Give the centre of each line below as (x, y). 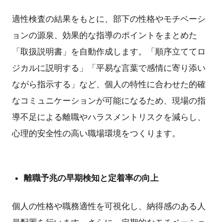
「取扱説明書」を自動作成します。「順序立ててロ (109, 52)
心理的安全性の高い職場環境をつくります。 (96, 134)
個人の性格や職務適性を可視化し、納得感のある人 (109, 206)
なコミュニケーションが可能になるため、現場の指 (109, 101)
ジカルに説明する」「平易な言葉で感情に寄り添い (109, 68)
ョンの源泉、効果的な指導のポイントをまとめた (105, 35)
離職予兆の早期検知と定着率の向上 (91, 178)
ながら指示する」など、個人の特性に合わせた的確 (109, 84)
